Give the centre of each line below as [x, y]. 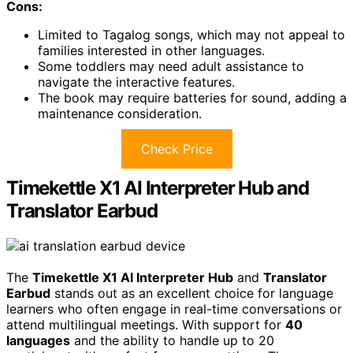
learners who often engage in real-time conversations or [174, 308]
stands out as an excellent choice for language [192, 293]
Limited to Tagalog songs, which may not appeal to [191, 35]
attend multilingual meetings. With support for [146, 324]
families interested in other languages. [151, 51]
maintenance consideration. [120, 114]
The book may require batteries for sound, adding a [192, 98]
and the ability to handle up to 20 [172, 340]
